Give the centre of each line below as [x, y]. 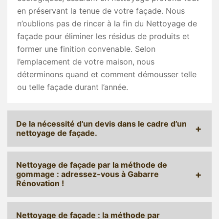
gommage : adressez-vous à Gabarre [88, 174]
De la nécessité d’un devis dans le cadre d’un [101, 124]
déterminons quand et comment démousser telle [107, 75]
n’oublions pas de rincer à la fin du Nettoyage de [107, 24]
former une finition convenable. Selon [86, 49]
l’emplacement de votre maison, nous [86, 62]
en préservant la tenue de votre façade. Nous [101, 11]
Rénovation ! [40, 184]
